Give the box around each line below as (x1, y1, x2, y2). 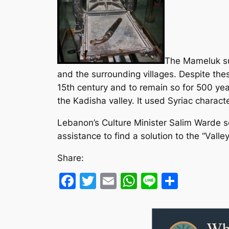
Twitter (96, 170, 151, 191)
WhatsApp (137, 170, 218, 191)
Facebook (76, 170, 152, 191)
